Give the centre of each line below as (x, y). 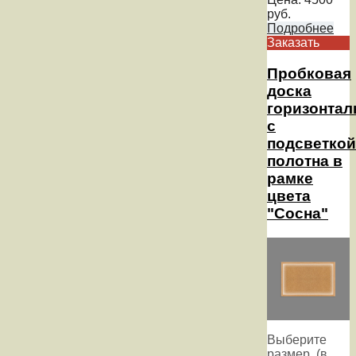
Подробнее (300, 29)
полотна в (305, 161)
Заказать (293, 43)
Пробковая (309, 73)
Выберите (297, 339)
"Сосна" (298, 213)
